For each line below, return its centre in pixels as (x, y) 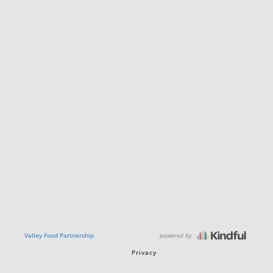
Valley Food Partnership (59, 235)
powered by (177, 235)
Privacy (144, 252)
